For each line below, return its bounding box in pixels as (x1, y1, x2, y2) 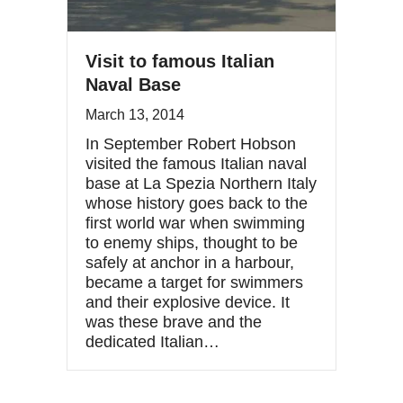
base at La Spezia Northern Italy (85, 174, 317, 193)
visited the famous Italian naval (85, 154, 307, 173)
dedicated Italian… (85, 332, 219, 351)
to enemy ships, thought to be (85, 233, 298, 252)
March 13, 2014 (85, 106, 184, 122)
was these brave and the (85, 312, 262, 331)
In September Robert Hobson (85, 134, 296, 153)
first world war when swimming (85, 213, 305, 232)
